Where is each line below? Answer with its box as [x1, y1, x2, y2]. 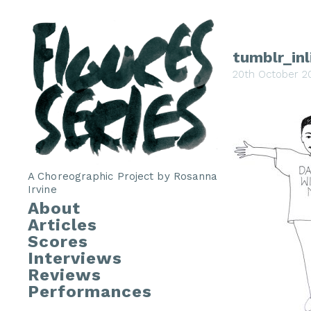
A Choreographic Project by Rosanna [28, 170, 218, 183]
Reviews [28, 265, 101, 285]
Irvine [28, 183, 57, 196]
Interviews [28, 249, 122, 269]
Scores [28, 232, 88, 252]
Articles [28, 215, 97, 235]
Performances [28, 282, 152, 302]
